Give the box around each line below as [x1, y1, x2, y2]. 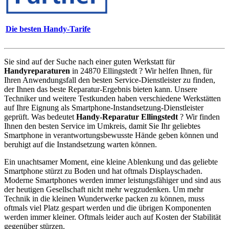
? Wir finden [178, 112, 220, 121]
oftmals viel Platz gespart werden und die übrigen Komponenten [4, 203, 211, 212]
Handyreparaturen [4, 66, 70, 75]
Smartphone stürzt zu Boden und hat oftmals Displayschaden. [4, 166, 202, 175]
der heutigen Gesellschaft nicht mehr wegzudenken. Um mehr [4, 185, 203, 194]
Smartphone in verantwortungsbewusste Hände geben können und [4, 130, 218, 140]
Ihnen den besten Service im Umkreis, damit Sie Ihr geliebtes [4, 121, 200, 130]
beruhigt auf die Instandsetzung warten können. [4, 140, 157, 149]
